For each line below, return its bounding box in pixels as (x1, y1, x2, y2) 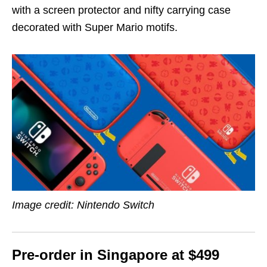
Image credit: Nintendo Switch (12, 198, 154, 211)
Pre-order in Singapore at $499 (12, 246, 219, 263)
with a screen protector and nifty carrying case (12, 4, 231, 16)
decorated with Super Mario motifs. (12, 21, 178, 33)
